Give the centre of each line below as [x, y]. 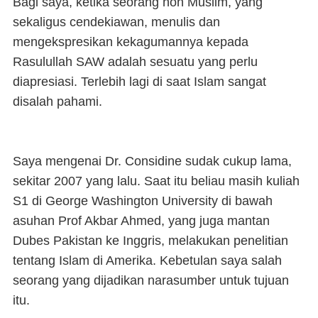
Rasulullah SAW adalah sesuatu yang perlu [135, 62]
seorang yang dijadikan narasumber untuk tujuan [151, 280]
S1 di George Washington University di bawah [143, 201]
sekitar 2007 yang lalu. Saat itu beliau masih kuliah [156, 181]
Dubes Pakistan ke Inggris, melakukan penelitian [150, 241]
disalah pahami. [59, 102]
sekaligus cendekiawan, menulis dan [116, 22]
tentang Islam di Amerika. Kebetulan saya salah [147, 261]
